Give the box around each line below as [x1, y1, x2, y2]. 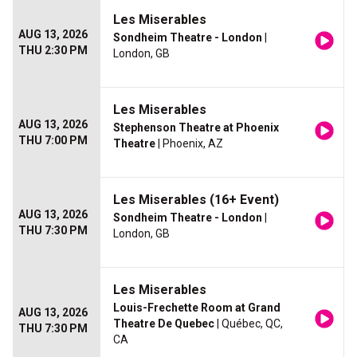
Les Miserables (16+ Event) [113, 192, 279, 208]
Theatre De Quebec [113, 317, 214, 331]
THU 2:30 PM [18, 44, 88, 57]
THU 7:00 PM [18, 134, 88, 147]
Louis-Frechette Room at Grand [113, 301, 280, 315]
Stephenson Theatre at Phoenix [113, 121, 279, 135]
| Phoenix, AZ [155, 137, 223, 151]
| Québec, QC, [214, 317, 283, 331]
